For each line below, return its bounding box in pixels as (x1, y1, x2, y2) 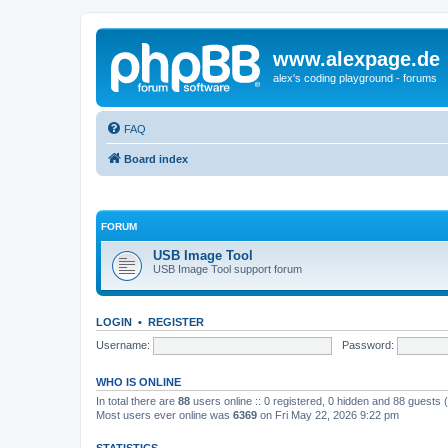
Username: (96, 338, 150, 351)
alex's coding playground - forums (273, 72, 437, 84)
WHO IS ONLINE (96, 376, 181, 388)
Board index (124, 152, 188, 165)
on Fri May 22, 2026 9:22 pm (257, 409, 399, 421)
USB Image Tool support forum (153, 263, 302, 275)
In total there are (96, 395, 178, 407)
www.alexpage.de (273, 48, 440, 70)
